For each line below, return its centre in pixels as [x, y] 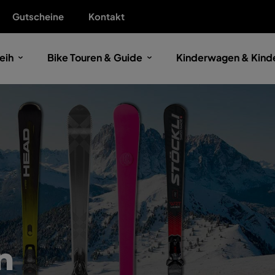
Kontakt [107, 16]
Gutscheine [38, 16]
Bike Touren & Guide [95, 57]
